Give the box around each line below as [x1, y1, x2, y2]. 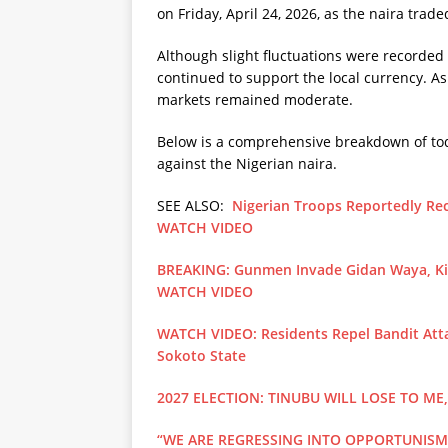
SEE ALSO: [157, 196, 232, 215]
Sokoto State [157, 346, 246, 365]
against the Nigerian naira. [157, 154, 337, 173]
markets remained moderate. [157, 90, 353, 109]
